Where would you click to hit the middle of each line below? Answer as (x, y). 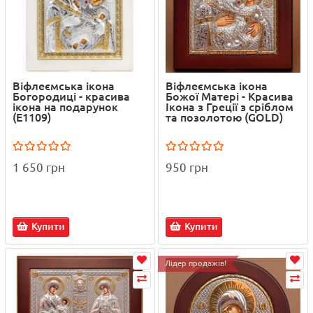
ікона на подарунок (65, 107)
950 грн (187, 167)
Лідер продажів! (196, 263)
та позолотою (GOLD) (224, 117)
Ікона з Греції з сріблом (230, 107)
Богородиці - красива (71, 96)
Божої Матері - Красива (230, 96)
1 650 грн (39, 167)
